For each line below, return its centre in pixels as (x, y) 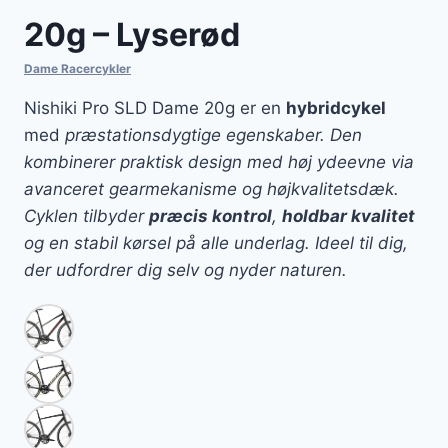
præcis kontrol (210, 216)
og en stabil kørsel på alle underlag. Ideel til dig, (216, 243)
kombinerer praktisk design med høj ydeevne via (219, 162)
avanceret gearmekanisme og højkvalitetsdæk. (211, 189)
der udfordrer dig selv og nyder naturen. (185, 270)
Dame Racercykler (77, 69)
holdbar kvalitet (348, 216)
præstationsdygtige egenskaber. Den (213, 135)
